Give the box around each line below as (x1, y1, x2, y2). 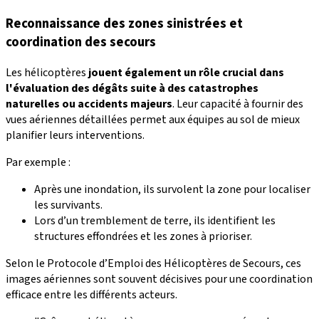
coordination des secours (6, 33, 156, 52)
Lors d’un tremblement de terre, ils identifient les (34, 213, 276, 229)
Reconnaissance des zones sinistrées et (6, 14, 243, 33)
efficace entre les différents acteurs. (6, 287, 177, 303)
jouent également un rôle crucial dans (88, 65, 284, 81)
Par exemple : (6, 155, 70, 171)
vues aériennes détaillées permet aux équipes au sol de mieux (6, 112, 300, 128)
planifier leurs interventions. (6, 127, 145, 144)
